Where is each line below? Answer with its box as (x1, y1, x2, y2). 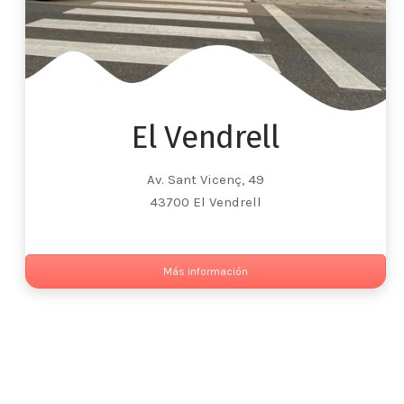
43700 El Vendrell (150, 194, 262, 211)
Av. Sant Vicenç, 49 (147, 171, 264, 188)
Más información (163, 265, 248, 279)
